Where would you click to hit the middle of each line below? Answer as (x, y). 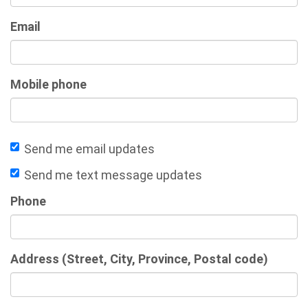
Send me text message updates (113, 175)
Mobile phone (48, 84)
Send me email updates (89, 148)
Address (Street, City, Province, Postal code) (139, 258)
